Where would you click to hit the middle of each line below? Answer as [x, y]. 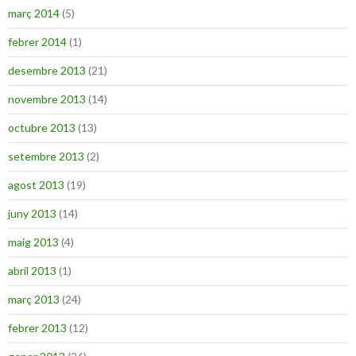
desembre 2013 [47, 70]
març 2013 [34, 299]
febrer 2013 [37, 327]
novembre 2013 [47, 99]
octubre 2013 [42, 127]
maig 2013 [33, 242]
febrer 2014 [37, 41]
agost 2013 [36, 184]
